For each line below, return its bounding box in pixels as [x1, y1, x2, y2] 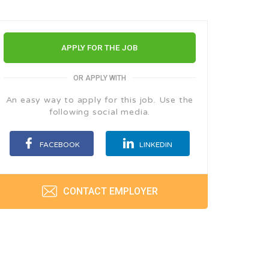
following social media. [49, 107, 151, 117]
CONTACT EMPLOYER [60, 185, 158, 197]
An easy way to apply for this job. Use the [5, 95, 194, 105]
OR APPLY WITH [73, 74, 126, 82]
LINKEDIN [138, 141, 172, 149]
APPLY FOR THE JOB [61, 43, 138, 52]
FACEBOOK [38, 141, 80, 149]
